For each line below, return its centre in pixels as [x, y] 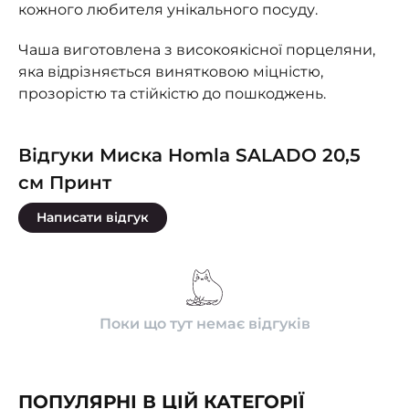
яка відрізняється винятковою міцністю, [171, 72]
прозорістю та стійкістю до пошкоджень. [172, 94]
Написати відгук [93, 217]
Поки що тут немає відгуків [204, 324]
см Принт [65, 183]
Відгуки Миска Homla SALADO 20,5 [189, 155]
